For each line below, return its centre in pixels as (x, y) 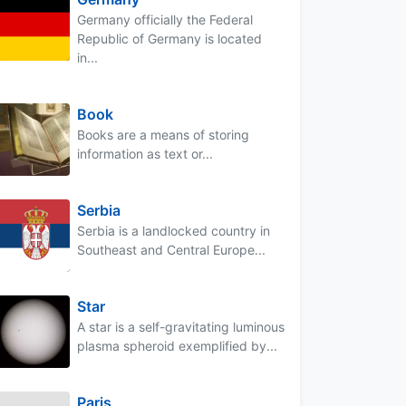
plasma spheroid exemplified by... (177, 345)
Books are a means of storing (163, 134)
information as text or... (145, 153)
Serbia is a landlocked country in (174, 230)
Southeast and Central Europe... (171, 249)
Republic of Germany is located (169, 38)
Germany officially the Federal (165, 19)
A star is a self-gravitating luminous (181, 326)
